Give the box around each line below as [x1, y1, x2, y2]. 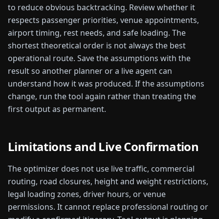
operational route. [8, 53, 75, 64]
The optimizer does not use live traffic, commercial [8, 163, 195, 174]
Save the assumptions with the [75, 53, 191, 64]
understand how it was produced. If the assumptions [8, 78, 204, 89]
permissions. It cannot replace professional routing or [8, 201, 208, 212]
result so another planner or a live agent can [8, 66, 172, 76]
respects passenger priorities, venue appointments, [8, 15, 199, 25]
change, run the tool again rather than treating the [8, 91, 196, 102]
